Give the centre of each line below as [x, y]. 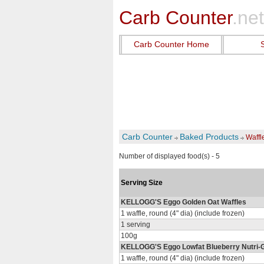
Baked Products [209, 137]
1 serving [136, 225]
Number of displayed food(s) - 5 [169, 156]
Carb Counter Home [171, 44]
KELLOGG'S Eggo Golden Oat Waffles [184, 202]
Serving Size [142, 183]
